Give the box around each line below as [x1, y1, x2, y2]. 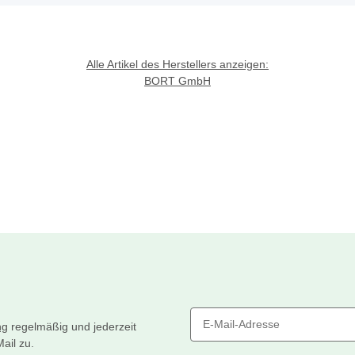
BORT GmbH [144, 74, 211, 88]
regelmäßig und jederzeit [8, 320, 136, 334]
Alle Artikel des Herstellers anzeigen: [86, 58, 269, 71]
